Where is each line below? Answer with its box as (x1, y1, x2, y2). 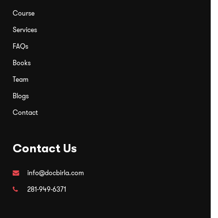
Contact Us (12, 141, 77, 155)
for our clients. (49, 4, 87, 12)
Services (12, 25, 37, 34)
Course (12, 8, 35, 18)
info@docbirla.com (27, 168, 84, 177)
